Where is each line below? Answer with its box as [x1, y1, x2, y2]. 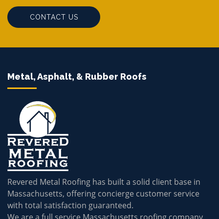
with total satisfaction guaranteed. [7, 199, 133, 211]
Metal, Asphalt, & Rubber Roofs [7, 71, 147, 82]
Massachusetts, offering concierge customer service [7, 188, 199, 199]
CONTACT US [29, 13, 78, 21]
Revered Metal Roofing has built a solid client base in [7, 176, 200, 187]
